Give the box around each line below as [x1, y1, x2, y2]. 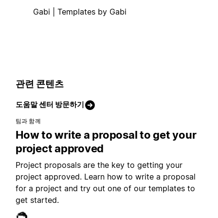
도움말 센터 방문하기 [16, 100, 84, 109]
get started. [16, 195, 59, 205]
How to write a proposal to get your [16, 128, 197, 142]
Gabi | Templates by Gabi [33, 6, 127, 17]
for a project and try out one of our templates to [16, 183, 195, 194]
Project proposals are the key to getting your [16, 160, 182, 170]
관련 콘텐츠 [16, 78, 64, 90]
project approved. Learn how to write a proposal [16, 172, 196, 182]
